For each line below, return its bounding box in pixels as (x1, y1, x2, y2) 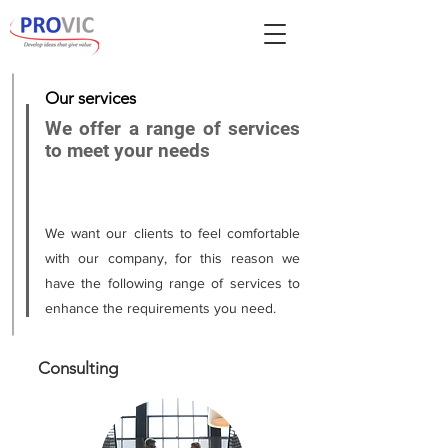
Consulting (38, 358, 118, 378)
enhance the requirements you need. (45, 300, 280, 316)
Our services (45, 88, 136, 108)
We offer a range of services (45, 117, 300, 140)
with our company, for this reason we (45, 250, 300, 266)
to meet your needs (45, 139, 210, 162)
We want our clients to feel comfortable (45, 225, 300, 241)
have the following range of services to (45, 275, 300, 291)
